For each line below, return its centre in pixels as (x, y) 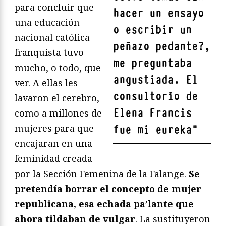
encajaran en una (53, 144)
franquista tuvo (49, 53)
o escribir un (152, 30)
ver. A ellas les (46, 83)
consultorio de (155, 97)
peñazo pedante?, (161, 47)
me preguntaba (152, 64)
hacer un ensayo (158, 14)
